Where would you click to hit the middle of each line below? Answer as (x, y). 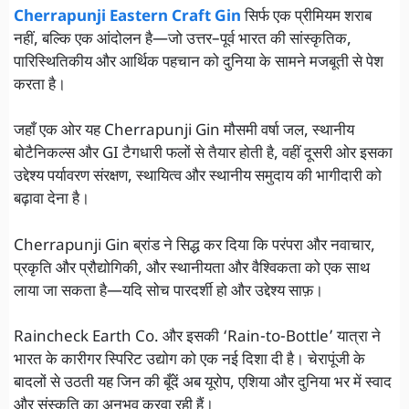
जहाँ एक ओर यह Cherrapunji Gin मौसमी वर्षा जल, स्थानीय (184, 132)
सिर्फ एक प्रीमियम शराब (306, 17)
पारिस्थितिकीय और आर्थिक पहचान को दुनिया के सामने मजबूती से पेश (199, 63)
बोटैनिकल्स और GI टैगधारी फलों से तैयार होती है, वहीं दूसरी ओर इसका (203, 155)
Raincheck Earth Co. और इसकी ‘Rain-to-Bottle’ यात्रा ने (197, 338)
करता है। (40, 85)
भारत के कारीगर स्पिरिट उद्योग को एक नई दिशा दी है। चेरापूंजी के (189, 361)
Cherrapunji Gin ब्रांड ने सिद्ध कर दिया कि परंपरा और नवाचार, (194, 246)
